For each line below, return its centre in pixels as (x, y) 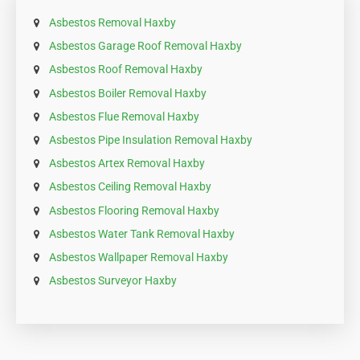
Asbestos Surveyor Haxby (113, 281)
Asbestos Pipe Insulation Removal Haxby (151, 139)
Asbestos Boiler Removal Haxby (128, 93)
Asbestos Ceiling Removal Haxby (130, 187)
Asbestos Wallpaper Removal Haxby (139, 257)
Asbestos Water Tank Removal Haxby (142, 233)
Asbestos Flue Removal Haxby (124, 116)
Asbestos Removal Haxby (112, 23)
